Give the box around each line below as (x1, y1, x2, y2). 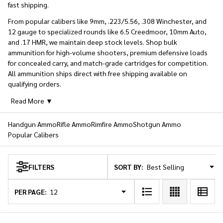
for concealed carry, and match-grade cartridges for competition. (8, 58, 208, 67)
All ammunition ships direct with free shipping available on (8, 69, 187, 78)
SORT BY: (114, 162, 143, 171)
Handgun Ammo (8, 119, 57, 128)
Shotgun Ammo (133, 119, 181, 128)
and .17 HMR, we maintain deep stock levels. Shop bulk (8, 37, 177, 46)
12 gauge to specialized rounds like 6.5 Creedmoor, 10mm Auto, (8, 27, 207, 36)
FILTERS (28, 162, 54, 171)
